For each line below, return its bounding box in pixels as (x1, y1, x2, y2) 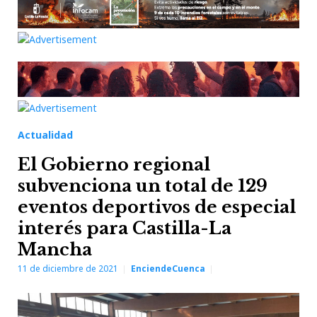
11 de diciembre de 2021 (18, 263, 118, 275)
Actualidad (18, 128, 73, 142)
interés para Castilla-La (18, 218, 231, 238)
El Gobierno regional (18, 154, 210, 175)
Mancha (18, 239, 92, 260)
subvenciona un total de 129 (18, 175, 267, 196)
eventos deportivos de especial (18, 197, 296, 217)
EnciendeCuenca (131, 263, 205, 275)
